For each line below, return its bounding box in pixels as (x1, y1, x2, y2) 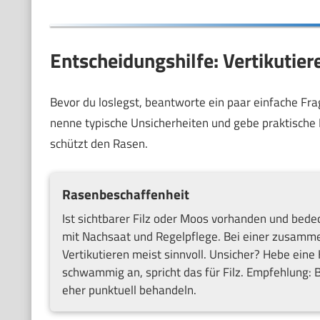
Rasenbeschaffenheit (61, 184, 189, 204)
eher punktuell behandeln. (61, 280, 196, 299)
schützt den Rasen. (49, 134, 148, 153)
